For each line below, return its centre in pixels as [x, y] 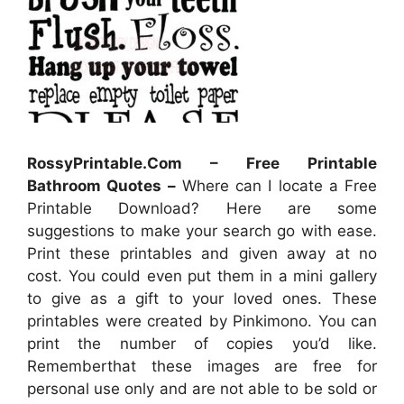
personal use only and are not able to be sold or [202, 388]
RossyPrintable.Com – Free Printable [202, 163]
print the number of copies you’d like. [202, 343]
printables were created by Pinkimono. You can [202, 321]
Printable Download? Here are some [202, 208]
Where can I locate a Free [276, 185]
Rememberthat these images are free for [202, 366]
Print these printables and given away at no [202, 253]
